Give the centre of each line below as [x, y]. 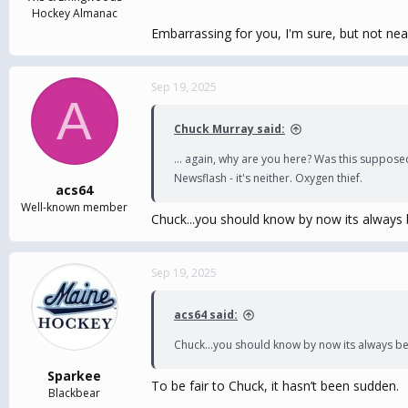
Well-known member [74, 207]
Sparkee [74, 376]
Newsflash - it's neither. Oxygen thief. [268, 178]
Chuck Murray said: [229, 129]
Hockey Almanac [74, 13]
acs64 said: [206, 315]
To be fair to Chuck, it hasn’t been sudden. [275, 386]
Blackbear [74, 393]
